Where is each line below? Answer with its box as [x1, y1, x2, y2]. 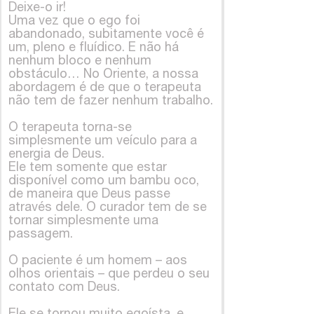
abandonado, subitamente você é [8, 25, 204, 41]
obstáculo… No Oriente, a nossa [8, 65, 198, 81]
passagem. [8, 225, 73, 240]
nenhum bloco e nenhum [8, 52, 151, 67]
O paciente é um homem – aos [8, 252, 187, 267]
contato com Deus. [8, 278, 120, 294]
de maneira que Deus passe [8, 185, 170, 200]
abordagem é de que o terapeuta [8, 78, 201, 94]
